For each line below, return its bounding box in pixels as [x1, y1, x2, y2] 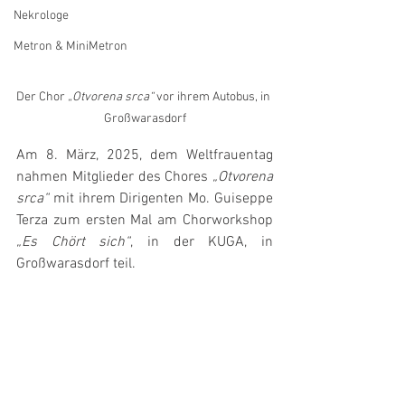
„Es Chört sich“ [16, 233, 131, 252]
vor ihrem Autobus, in [154, 89, 273, 106]
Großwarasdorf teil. [16, 255, 136, 274]
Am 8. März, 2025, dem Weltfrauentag [16, 146, 273, 165]
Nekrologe [14, 8, 69, 24]
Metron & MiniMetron [14, 39, 127, 54]
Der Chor [16, 89, 68, 106]
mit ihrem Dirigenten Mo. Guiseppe [49, 190, 273, 209]
